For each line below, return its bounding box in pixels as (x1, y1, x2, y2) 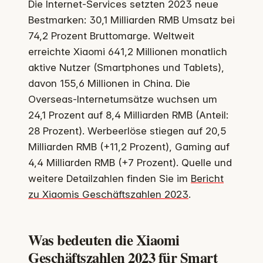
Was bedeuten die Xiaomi (28, 229, 180, 251)
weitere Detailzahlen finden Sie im (28, 173, 191, 185)
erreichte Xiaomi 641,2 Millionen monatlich (28, 46, 227, 58)
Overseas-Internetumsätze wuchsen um (28, 93, 217, 106)
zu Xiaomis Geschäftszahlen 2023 (28, 188, 188, 201)
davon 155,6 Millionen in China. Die (28, 77, 190, 90)
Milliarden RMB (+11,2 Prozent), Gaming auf (28, 141, 230, 153)
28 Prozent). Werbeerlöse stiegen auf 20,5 (28, 125, 226, 137)
